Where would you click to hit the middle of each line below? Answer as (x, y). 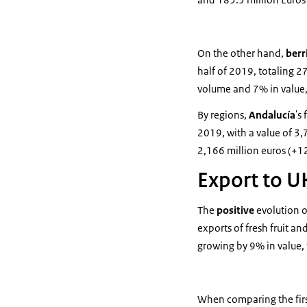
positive (236, 210)
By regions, (222, 115)
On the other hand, (242, 53)
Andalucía (271, 115)
